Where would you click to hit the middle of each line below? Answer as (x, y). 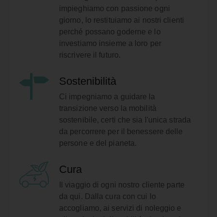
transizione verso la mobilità (108, 108)
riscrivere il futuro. (90, 55)
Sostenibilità (87, 81)
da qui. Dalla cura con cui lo (107, 196)
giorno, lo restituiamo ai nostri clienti (121, 20)
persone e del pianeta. (98, 143)
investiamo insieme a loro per (110, 43)
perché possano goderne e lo (110, 31)
